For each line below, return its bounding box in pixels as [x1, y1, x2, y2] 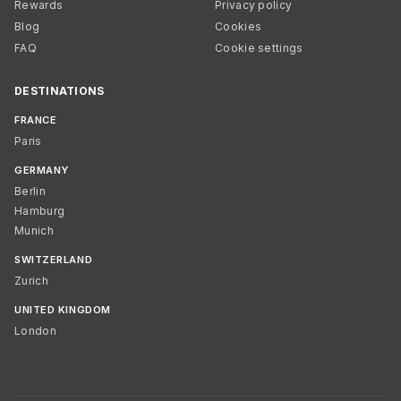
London [14, 324, 56, 337]
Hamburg [14, 204, 65, 218]
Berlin [14, 184, 46, 198]
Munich [14, 224, 54, 237]
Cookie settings [215, 41, 303, 55]
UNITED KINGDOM [14, 303, 111, 316]
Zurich [14, 274, 48, 287]
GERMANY [14, 164, 69, 176]
